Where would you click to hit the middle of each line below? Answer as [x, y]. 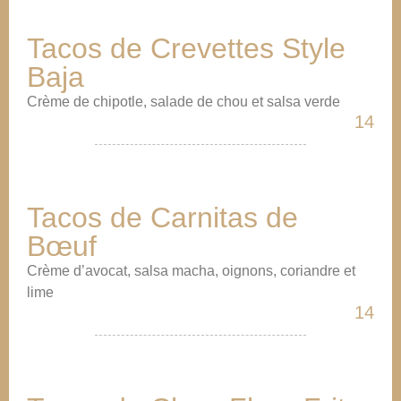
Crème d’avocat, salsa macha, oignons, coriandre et [191, 271]
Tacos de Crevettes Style [186, 48]
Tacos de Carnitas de [162, 218]
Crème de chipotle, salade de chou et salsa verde [183, 102]
